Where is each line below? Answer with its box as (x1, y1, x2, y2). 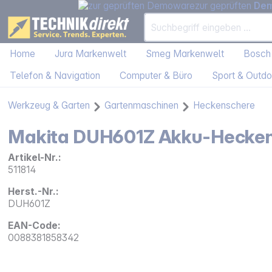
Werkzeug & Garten (8, 100, 90, 112)
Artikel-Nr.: (8, 152, 62, 164)
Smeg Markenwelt (146, 48, 224, 60)
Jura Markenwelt (55, 48, 126, 60)
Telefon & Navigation (10, 70, 100, 82)
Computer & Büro (120, 70, 192, 82)
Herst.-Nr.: (8, 186, 59, 198)
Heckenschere (193, 100, 256, 112)
